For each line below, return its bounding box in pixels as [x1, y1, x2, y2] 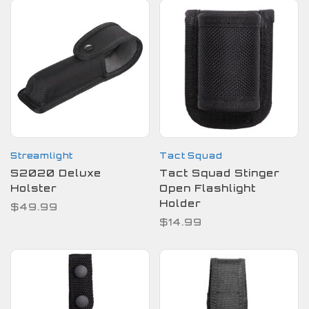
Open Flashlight [159, 182, 256, 194]
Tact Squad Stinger [159, 167, 280, 179]
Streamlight [10, 150, 74, 161]
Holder [159, 197, 201, 209]
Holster [10, 182, 57, 194]
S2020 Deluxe [10, 167, 101, 179]
